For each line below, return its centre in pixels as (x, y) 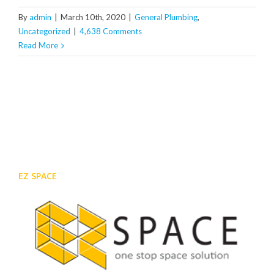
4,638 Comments (111, 31)
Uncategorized (44, 31)
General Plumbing (166, 17)
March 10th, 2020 (93, 17)
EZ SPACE (38, 176)
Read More (38, 46)
